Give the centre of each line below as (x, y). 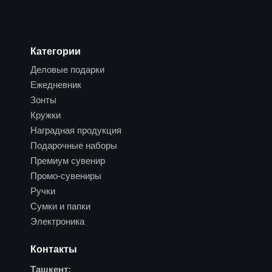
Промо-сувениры (66, 175)
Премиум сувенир (68, 160)
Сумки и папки (60, 206)
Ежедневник (56, 84)
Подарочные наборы (74, 145)
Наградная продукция (76, 130)
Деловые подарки (67, 69)
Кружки (46, 115)
